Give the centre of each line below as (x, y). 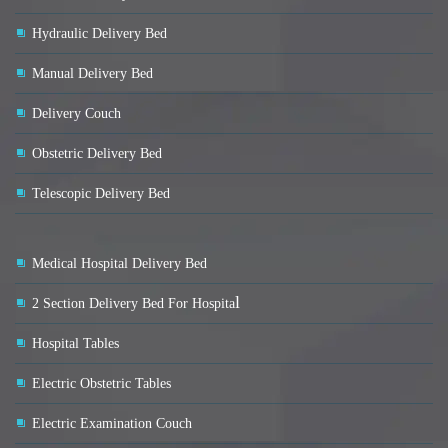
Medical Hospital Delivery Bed (119, 264)
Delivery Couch (76, 114)
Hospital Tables (75, 344)
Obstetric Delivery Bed (97, 154)
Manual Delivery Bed (92, 74)
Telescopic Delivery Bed (101, 194)
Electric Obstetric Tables (101, 384)
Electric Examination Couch (112, 424)
